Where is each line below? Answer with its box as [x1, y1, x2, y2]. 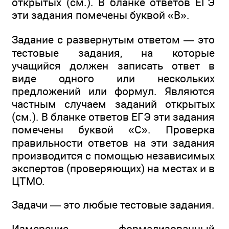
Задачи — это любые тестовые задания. [12, 198, 215, 211]
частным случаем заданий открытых [12, 97, 215, 110]
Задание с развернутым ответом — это [12, 33, 215, 46]
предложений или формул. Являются [12, 84, 215, 98]
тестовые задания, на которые [12, 46, 215, 59]
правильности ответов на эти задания [12, 136, 215, 149]
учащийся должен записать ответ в [12, 59, 215, 72]
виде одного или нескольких [12, 72, 215, 85]
